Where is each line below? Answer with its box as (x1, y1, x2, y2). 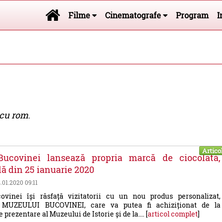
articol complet (148, 209, 198, 219)
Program (176, 10, 209, 20)
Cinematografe (105, 10, 163, 20)
